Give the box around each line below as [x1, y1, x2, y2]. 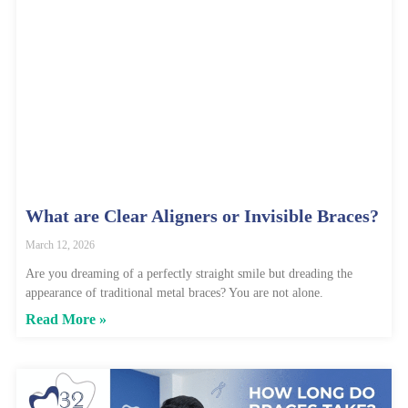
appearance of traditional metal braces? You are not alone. [25, 286, 323, 301]
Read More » [25, 311, 107, 328]
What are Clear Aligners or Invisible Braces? [25, 206, 379, 227]
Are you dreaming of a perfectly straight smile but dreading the [25, 267, 352, 281]
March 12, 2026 [25, 239, 95, 252]
